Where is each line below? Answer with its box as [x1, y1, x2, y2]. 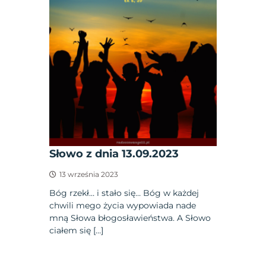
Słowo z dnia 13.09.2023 [49, 147, 179, 160]
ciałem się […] [49, 224, 104, 236]
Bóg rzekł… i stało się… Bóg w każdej [49, 187, 199, 198]
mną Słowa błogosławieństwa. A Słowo [49, 212, 211, 223]
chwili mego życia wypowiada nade [49, 199, 197, 211]
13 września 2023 [59, 169, 119, 179]
